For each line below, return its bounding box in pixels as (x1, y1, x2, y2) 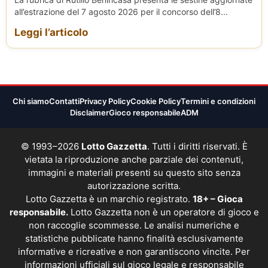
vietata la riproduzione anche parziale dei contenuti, (25, 154, 243, 166)
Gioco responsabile (108, 108, 181, 118)
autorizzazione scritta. (87, 180, 181, 192)
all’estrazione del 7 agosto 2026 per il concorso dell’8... (14, 7, 228, 17)
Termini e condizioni (181, 96, 255, 106)
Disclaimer (69, 108, 109, 118)
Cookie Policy (130, 96, 181, 106)
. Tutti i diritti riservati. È (147, 141, 248, 153)
